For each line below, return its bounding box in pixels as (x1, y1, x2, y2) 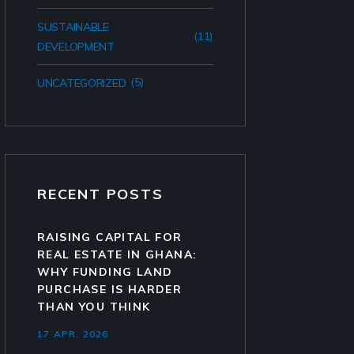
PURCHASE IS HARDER (37, 282, 183, 296)
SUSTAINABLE (37, 20, 109, 34)
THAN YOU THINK (37, 299, 151, 314)
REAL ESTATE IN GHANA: (37, 247, 198, 262)
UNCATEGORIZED (37, 76, 126, 90)
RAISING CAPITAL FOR (37, 230, 183, 244)
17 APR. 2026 (37, 328, 109, 341)
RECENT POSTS (37, 185, 164, 203)
